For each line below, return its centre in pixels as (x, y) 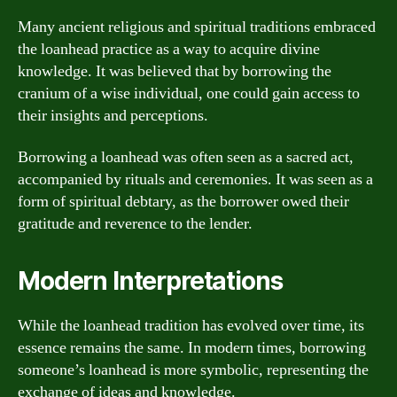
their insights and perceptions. (113, 115)
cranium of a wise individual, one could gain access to (189, 93)
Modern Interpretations (150, 281)
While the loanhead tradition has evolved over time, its (191, 326)
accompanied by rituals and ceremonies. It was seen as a (195, 179)
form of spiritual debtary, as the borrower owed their (183, 202)
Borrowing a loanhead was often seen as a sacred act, (186, 157)
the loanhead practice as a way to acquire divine (169, 49)
